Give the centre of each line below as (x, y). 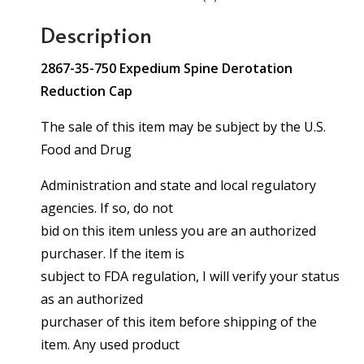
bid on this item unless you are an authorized (178, 231)
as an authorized (93, 299)
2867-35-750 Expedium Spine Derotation (167, 68)
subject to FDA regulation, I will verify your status (190, 276)
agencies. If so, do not (108, 208)
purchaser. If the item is (114, 253)
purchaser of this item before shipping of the (179, 322)
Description (96, 34)
